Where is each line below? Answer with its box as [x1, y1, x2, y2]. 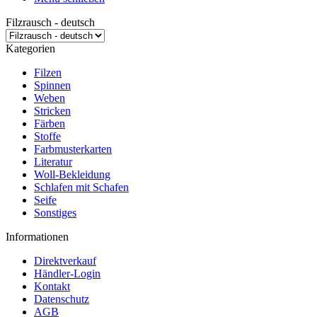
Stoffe [34, 130, 61, 142]
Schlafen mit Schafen [34, 181, 129, 193]
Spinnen [34, 79, 71, 91]
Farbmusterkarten [34, 143, 112, 155]
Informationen [6, 231, 69, 243]
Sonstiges [34, 207, 76, 219]
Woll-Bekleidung [34, 168, 110, 180]
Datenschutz [34, 293, 89, 305]
